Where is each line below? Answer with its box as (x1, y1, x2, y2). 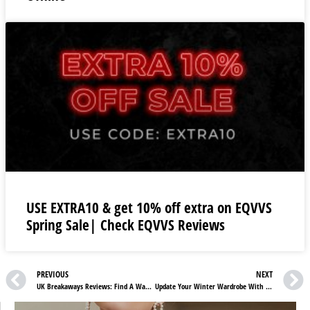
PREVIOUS (37, 268, 69, 281)
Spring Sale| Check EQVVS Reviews (26, 215, 225, 235)
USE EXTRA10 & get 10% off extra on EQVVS (26, 197, 272, 217)
